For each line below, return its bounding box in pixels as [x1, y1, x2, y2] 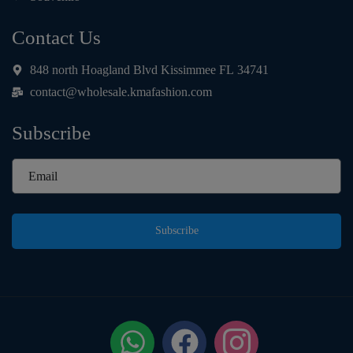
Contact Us [12, 26, 101, 48]
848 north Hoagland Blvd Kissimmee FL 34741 [29, 62, 269, 76]
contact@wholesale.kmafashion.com [29, 84, 212, 98]
